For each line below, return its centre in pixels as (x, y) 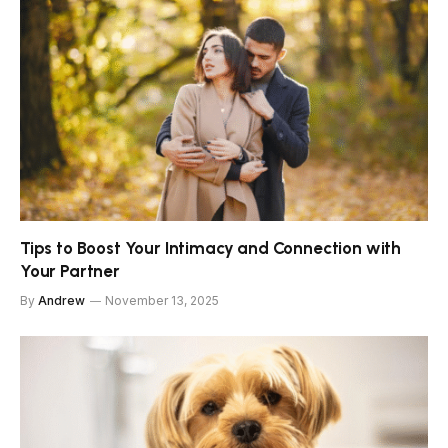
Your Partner (70, 271)
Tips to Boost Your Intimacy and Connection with (211, 248)
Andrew (61, 301)
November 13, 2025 (162, 301)
